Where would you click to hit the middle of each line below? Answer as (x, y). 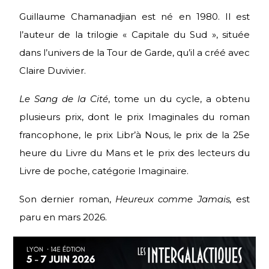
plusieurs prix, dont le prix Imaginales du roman (134, 117)
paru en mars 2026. (63, 217)
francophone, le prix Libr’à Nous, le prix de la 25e (134, 135)
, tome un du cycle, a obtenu (179, 99)
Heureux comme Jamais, (174, 199)
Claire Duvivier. (53, 71)
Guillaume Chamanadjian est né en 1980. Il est (134, 17)
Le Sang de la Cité (64, 99)
